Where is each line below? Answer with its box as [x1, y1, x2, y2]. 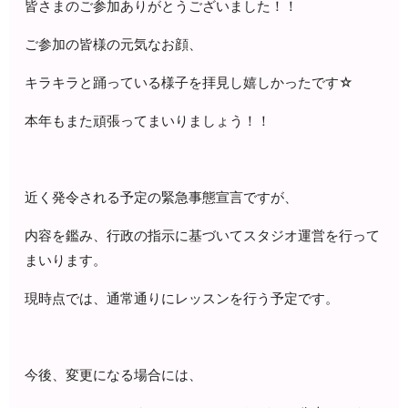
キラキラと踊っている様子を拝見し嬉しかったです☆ [25, 73, 354, 91]
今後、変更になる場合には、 [25, 365, 203, 383]
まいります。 [25, 250, 107, 269]
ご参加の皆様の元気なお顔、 [25, 35, 203, 53]
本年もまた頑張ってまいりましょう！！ [25, 111, 271, 129]
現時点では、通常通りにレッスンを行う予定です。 [25, 289, 340, 307]
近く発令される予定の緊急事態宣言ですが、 [25, 188, 299, 206]
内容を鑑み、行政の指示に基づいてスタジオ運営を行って [25, 226, 381, 244]
